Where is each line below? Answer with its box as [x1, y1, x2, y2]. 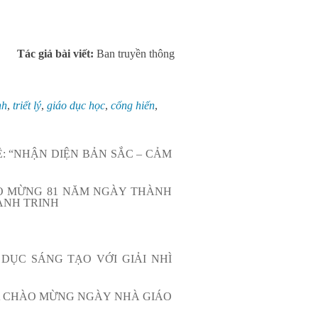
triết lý [13, 99, 41, 111]
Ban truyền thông [97, 48, 175, 60]
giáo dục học [47, 99, 105, 111]
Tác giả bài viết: [17, 48, 97, 60]
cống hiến [111, 99, 155, 111]
